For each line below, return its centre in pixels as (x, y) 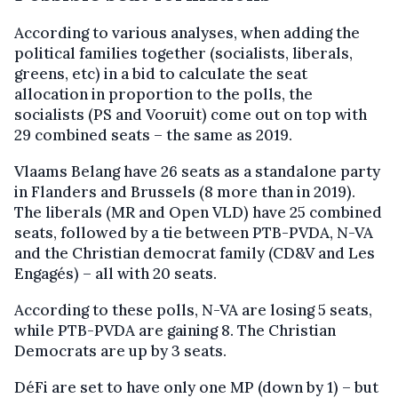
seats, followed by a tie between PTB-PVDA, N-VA (194, 232)
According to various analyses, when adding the (187, 32)
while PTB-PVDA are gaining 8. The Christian (175, 330)
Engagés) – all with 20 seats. (115, 273)
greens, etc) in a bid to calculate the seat (161, 73)
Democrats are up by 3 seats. (120, 350)
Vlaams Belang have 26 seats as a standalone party (197, 171)
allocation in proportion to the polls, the (163, 94)
